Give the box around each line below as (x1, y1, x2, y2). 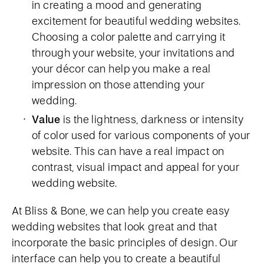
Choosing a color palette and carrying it (32, 29, 226, 44)
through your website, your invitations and (32, 45, 235, 60)
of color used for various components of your (32, 128, 250, 142)
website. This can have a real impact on (32, 144, 225, 158)
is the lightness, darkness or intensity (60, 112, 244, 126)
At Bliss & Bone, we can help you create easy (12, 203, 230, 217)
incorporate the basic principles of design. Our (12, 235, 238, 249)
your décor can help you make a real (32, 61, 211, 75)
